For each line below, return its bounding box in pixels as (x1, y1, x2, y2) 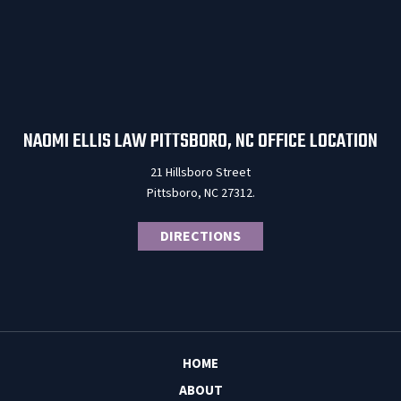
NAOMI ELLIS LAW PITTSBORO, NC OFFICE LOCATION (23, 125, 378, 158)
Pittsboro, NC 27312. (146, 184, 255, 203)
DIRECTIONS (160, 226, 241, 247)
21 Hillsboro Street (150, 164, 251, 183)
